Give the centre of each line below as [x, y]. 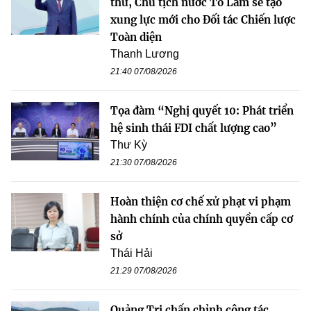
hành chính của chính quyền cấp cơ [202, 219]
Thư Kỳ [129, 144]
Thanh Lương [145, 53]
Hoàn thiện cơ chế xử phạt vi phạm [201, 201]
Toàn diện [136, 37]
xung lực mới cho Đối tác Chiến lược [203, 19]
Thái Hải [132, 253]
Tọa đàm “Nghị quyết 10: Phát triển [202, 110]
